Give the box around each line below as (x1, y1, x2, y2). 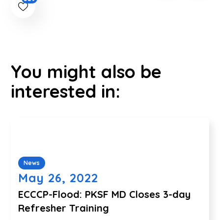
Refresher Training (18, 201, 110, 214)
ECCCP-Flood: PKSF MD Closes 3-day (18, 188, 191, 200)
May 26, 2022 (18, 170, 99, 185)
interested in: (11, 80, 121, 102)
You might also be (11, 60, 162, 82)
